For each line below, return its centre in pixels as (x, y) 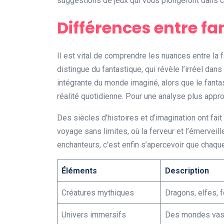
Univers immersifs (94, 215)
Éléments (79, 171)
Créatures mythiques (98, 193)
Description (187, 171)
